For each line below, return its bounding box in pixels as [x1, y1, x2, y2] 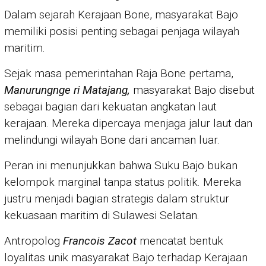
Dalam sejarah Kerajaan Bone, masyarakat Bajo [4, 8, 238, 22]
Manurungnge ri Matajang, [4, 83, 130, 97]
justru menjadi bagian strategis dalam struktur [4, 192, 229, 206]
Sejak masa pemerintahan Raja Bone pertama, [4, 66, 233, 81]
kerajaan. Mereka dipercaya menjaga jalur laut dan [4, 116, 252, 131]
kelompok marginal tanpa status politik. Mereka [4, 175, 241, 189]
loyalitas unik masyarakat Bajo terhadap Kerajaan [4, 251, 248, 265]
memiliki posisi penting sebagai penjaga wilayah [4, 24, 239, 39]
